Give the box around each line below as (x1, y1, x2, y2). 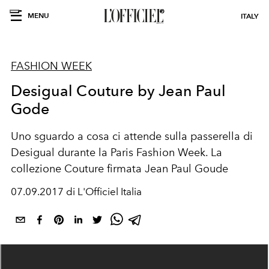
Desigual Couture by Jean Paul (11, 82, 226, 100)
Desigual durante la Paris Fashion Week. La (11, 146, 222, 159)
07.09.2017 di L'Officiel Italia (11, 186, 142, 198)
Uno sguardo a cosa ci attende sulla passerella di (11, 130, 253, 143)
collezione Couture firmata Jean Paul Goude (11, 162, 228, 175)
